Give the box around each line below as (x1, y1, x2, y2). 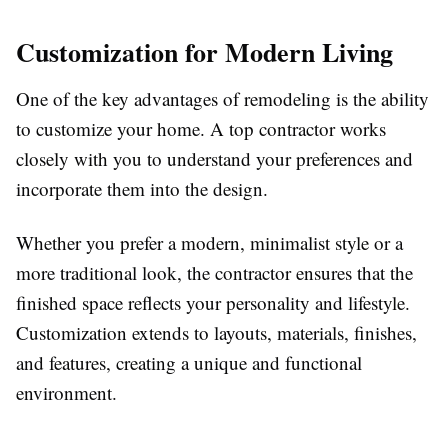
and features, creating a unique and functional (16, 350, 362, 376)
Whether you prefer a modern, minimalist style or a (16, 230, 403, 256)
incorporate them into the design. (16, 176, 268, 202)
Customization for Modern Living (16, 33, 393, 72)
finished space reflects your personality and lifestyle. (16, 290, 410, 316)
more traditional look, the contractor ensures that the (16, 260, 413, 286)
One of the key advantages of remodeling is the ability (16, 86, 429, 112)
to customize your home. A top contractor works (16, 116, 386, 142)
